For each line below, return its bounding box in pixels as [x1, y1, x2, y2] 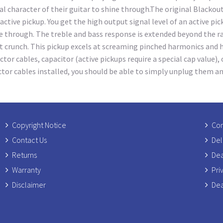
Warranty [11, 164, 41, 175]
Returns [11, 149, 37, 160]
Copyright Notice [11, 119, 66, 130]
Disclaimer [11, 179, 46, 190]
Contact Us [11, 134, 47, 145]
